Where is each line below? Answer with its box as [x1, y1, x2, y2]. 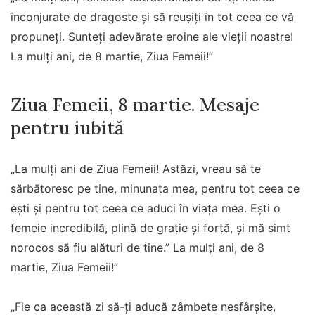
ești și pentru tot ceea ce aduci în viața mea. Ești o [11, 201, 281, 216]
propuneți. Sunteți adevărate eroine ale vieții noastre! [11, 30, 293, 44]
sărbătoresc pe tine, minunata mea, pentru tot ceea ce [11, 181, 300, 196]
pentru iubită [11, 116, 124, 140]
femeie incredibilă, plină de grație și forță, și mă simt [11, 221, 290, 236]
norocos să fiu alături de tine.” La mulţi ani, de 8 [11, 240, 264, 255]
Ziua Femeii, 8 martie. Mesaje [11, 93, 259, 117]
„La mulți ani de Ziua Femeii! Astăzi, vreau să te [11, 162, 261, 176]
